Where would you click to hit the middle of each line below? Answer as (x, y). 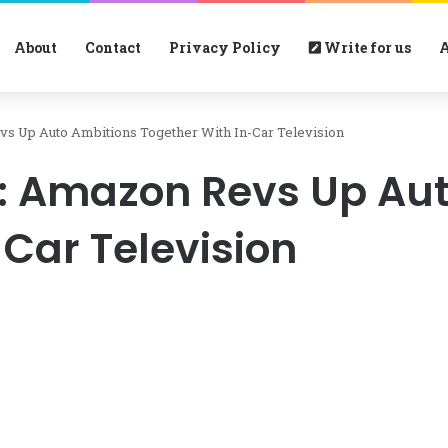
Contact (113, 47)
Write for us (366, 47)
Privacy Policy (225, 47)
